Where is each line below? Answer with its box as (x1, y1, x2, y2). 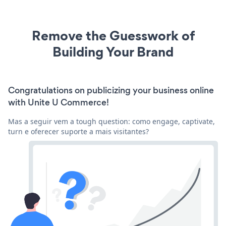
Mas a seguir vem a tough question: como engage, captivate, (8, 116, 215, 126)
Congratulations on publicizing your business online (8, 84, 214, 96)
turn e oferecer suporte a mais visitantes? (8, 126, 149, 136)
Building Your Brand (52, 42, 174, 61)
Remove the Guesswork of (31, 26, 195, 45)
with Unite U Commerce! (8, 96, 109, 108)
